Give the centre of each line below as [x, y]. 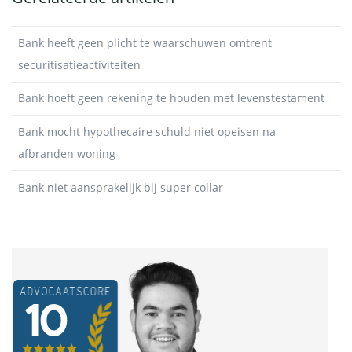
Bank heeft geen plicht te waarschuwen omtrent [145, 42]
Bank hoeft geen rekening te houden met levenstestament [171, 98]
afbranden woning [67, 153]
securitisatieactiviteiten [79, 64]
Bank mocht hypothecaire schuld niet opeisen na [147, 131]
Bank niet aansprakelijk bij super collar [121, 187]
